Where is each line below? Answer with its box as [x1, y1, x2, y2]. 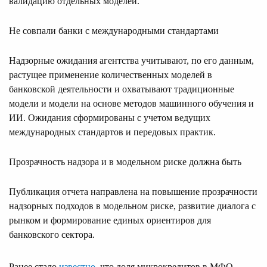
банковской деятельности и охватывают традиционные [9, 84, 234, 95]
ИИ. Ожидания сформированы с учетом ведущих [9, 113, 210, 123]
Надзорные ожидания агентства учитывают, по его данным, [9, 55, 254, 66]
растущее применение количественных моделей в [9, 70, 212, 80]
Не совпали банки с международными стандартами [9, 26, 219, 36]
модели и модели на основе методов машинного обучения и [9, 98, 254, 109]
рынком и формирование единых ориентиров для [9, 215, 211, 226]
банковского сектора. [9, 229, 95, 240]
